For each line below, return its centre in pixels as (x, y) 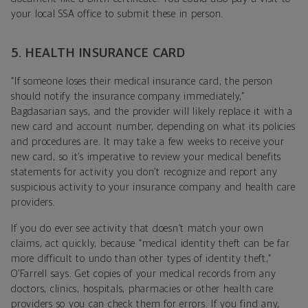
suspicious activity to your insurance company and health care (153, 187)
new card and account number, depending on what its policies (153, 126)
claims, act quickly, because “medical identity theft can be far (151, 243)
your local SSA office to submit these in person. (117, 14)
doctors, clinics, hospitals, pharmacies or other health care (142, 289)
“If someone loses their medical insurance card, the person (142, 81)
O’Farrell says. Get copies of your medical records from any (144, 274)
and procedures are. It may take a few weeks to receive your (148, 142)
